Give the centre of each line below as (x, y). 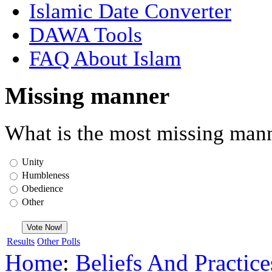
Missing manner (87, 96)
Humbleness (46, 175)
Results (21, 241)
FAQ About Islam (105, 58)
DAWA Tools (86, 34)
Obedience (42, 188)
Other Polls (59, 241)
